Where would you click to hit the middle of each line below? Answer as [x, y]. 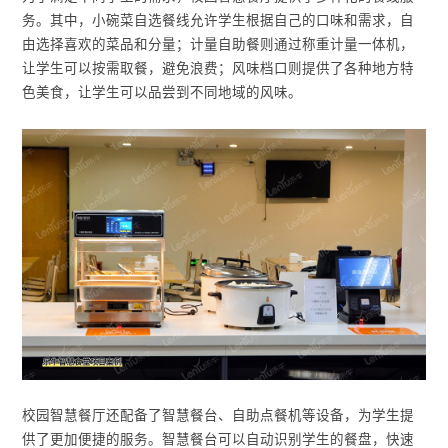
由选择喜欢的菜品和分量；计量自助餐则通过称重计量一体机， [218, 45]
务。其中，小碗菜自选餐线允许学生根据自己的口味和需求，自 [218, 21]
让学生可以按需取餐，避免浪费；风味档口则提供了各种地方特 [218, 69]
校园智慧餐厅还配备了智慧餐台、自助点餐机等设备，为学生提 [218, 416]
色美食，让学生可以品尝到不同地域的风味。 [162, 93]
